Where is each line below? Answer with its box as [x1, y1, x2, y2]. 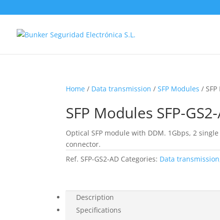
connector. [66, 139, 101, 149]
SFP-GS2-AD [81, 154, 119, 164]
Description [76, 192, 114, 202]
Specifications [76, 205, 122, 215]
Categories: [121, 154, 160, 164]
